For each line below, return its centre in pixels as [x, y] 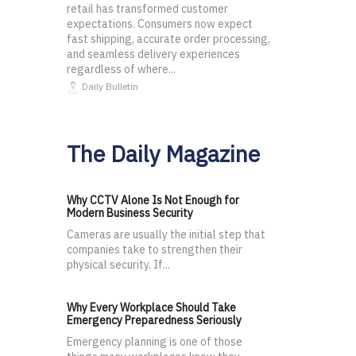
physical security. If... [118, 265]
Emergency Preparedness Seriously [154, 321]
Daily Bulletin [109, 87]
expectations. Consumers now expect [160, 24]
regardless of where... [121, 70]
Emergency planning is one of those [155, 342]
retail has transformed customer [147, 9]
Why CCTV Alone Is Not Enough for [153, 201]
